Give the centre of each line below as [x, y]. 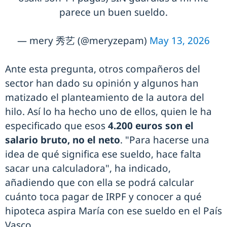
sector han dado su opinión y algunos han [102, 83]
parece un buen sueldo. [113, 12]
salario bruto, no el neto [63, 140]
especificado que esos [56, 125]
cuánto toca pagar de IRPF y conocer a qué [103, 196]
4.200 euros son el [151, 125]
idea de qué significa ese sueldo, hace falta [103, 154]
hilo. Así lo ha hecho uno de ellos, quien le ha [108, 111]
